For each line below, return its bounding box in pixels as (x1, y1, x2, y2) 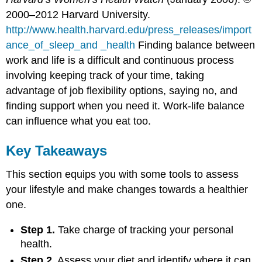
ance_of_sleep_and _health (6, 39, 136, 51)
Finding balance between (135, 39, 256, 51)
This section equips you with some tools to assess (6, 168, 239, 181)
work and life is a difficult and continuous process (6, 54, 235, 67)
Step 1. (20, 223, 56, 236)
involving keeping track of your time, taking (6, 70, 205, 82)
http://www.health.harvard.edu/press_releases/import (6, 24, 252, 36)
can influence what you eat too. (6, 115, 151, 127)
